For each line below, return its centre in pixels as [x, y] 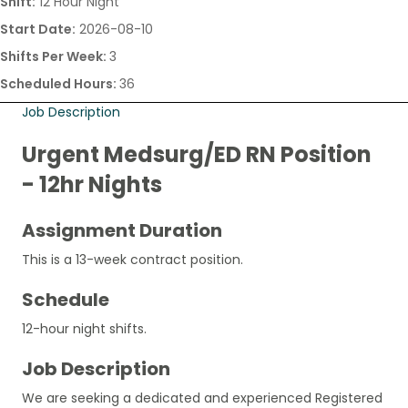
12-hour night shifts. [84, 328]
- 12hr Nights [92, 184]
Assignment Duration [122, 230]
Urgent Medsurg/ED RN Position [197, 154]
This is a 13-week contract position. [133, 259]
